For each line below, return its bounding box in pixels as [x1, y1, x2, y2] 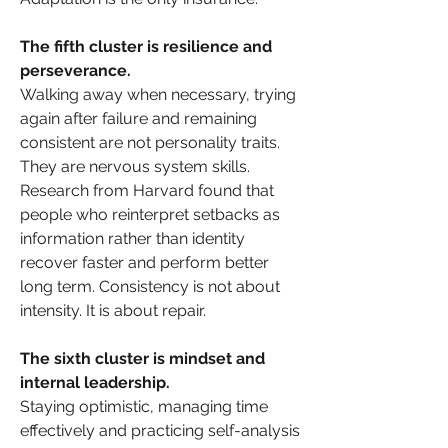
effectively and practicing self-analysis [20, 420, 300, 440]
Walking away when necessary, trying [20, 84, 296, 104]
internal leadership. [20, 372, 174, 392]
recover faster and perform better [20, 252, 269, 272]
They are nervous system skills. [20, 156, 250, 176]
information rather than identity [20, 228, 245, 248]
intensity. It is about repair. [20, 300, 206, 320]
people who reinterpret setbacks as [20, 204, 280, 224]
